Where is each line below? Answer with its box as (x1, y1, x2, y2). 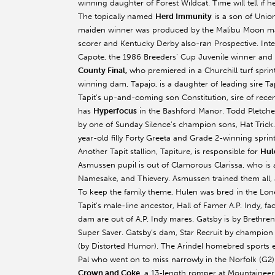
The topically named (78, 12, 155, 21)
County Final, (78, 66, 127, 76)
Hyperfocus (93, 106, 137, 116)
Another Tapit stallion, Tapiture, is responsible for (78, 147, 260, 157)
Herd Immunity (155, 12, 212, 21)
